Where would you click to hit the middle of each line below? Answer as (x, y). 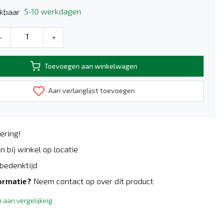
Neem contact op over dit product (93, 181)
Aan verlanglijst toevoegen (91, 90)
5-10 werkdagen (53, 11)
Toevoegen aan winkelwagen (91, 66)
